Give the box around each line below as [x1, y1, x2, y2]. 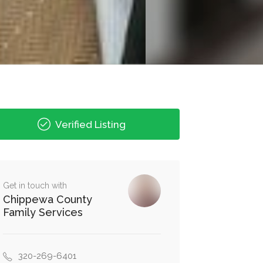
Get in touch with [2, 181, 67, 191]
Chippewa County [2, 193, 92, 206]
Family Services [2, 206, 83, 219]
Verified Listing [53, 119, 126, 131]
